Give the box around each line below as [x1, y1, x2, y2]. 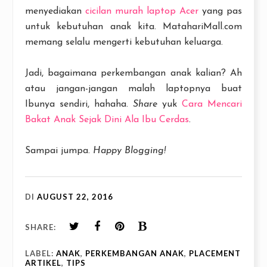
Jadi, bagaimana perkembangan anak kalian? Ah [25, 69, 242, 79]
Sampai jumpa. [25, 146, 93, 156]
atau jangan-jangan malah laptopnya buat [25, 84, 242, 94]
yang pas [198, 7, 242, 17]
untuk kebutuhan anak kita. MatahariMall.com [25, 22, 242, 32]
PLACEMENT [189, 249, 241, 259]
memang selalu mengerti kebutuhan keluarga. [25, 38, 223, 48]
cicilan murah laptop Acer [85, 7, 198, 17]
